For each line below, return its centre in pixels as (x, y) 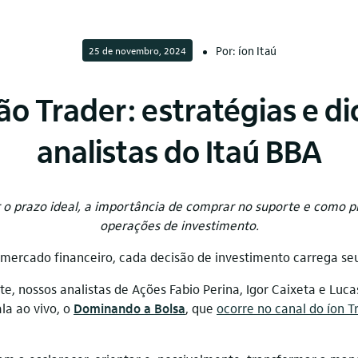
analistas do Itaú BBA (179, 150)
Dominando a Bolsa (129, 308)
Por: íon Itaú (246, 50)
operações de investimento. (179, 225)
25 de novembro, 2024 (137, 50)
